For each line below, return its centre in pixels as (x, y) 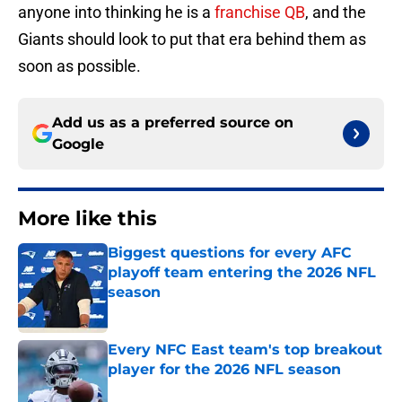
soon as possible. (79, 66)
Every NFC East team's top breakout (245, 350)
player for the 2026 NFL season (224, 370)
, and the (336, 13)
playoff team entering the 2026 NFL (242, 273)
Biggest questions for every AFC (230, 253)
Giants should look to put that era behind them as (192, 39)
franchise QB (260, 13)
